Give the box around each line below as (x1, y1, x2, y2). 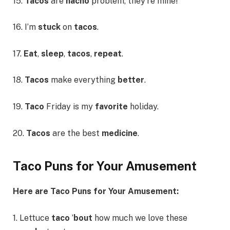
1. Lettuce (13, 213, 51, 223)
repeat (94, 48, 122, 59)
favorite (95, 102, 130, 112)
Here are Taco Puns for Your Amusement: (13, 186, 179, 197)
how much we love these (94, 213, 187, 223)
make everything (51, 75, 118, 85)
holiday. (130, 102, 159, 112)
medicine (102, 128, 138, 138)
